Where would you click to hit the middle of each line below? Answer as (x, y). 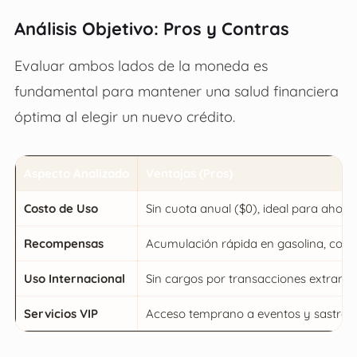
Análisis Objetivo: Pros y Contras (151, 28)
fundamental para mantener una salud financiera (176, 90)
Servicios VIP (61, 313)
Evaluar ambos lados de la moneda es (141, 65)
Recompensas (63, 243)
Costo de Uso (61, 208)
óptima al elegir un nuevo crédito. (124, 116)
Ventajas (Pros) (189, 173)
